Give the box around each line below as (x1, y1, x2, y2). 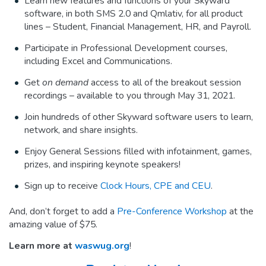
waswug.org (75, 239, 129, 253)
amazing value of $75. (9, 218, 97, 232)
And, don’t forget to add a (9, 205, 117, 218)
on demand (42, 76, 89, 90)
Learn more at (9, 239, 75, 253)
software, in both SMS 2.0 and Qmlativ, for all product (24, 7, 243, 21)
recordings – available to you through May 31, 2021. (24, 89, 236, 103)
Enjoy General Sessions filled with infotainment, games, (24, 145, 252, 159)
